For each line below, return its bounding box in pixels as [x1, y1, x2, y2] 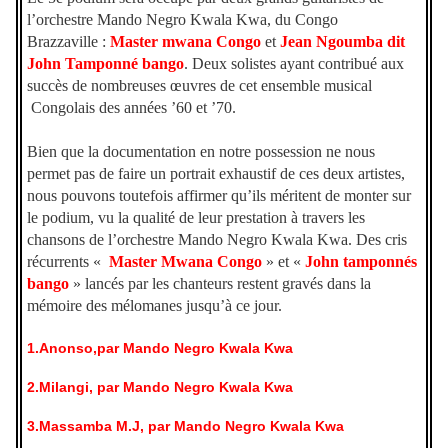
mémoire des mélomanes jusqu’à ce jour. [27, 296, 283, 314]
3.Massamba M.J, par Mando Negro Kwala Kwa [27, 417, 345, 434]
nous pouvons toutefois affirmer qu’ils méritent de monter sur [27, 186, 412, 204]
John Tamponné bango [27, 54, 185, 72]
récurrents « [27, 252, 102, 270]
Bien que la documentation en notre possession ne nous [27, 142, 376, 160]
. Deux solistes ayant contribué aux [184, 54, 405, 72]
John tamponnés [305, 252, 418, 270]
